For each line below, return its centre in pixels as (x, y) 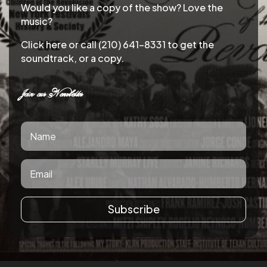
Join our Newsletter (52, 94)
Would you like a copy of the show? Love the (122, 7)
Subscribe (133, 209)
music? (37, 21)
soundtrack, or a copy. (72, 58)
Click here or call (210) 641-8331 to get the (117, 44)
